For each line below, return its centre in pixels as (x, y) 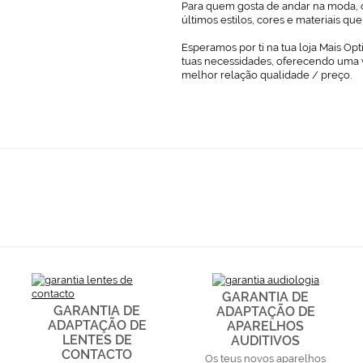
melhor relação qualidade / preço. (267, 75)
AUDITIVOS (266, 340)
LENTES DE (97, 340)
